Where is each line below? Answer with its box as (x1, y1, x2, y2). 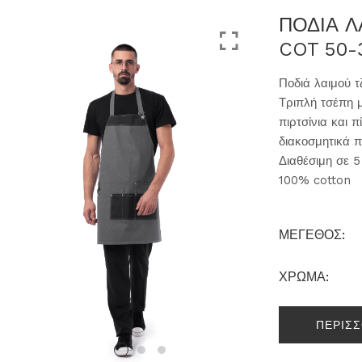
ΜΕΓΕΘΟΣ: (279, 227, 346, 242)
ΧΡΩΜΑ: (279, 269, 330, 284)
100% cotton (279, 173, 351, 187)
